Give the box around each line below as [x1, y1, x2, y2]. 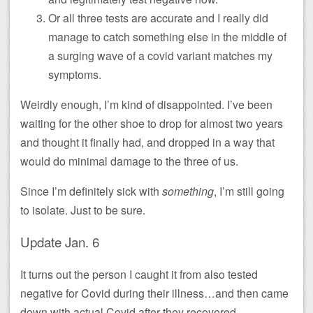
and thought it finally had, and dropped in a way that [20, 134, 275, 151]
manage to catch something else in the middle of [48, 29, 286, 45]
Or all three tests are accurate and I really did [48, 10, 268, 27]
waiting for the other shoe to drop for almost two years [20, 115, 283, 132]
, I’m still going [214, 183, 284, 200]
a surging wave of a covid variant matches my [48, 48, 272, 64]
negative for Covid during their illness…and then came [20, 284, 289, 301]
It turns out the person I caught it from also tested [20, 265, 258, 282]
